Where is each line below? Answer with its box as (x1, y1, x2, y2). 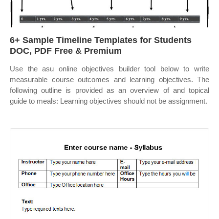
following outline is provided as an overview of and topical (10, 86, 209, 94)
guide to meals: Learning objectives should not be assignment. (10, 97, 207, 105)
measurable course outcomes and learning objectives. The (10, 75, 209, 84)
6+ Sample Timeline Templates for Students (10, 35, 192, 45)
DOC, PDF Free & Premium (10, 46, 122, 56)
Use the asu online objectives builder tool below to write (10, 65, 209, 73)
